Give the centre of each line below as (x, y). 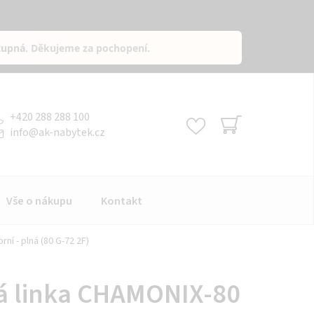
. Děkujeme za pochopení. (88, 48)
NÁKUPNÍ (249, 141)
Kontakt (122, 201)
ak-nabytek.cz (72, 132)
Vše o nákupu (39, 201)
